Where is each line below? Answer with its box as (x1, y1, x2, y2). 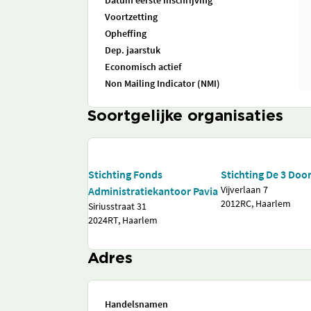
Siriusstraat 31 (88, 200, 146, 212)
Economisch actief (105, 60, 181, 73)
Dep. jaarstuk (105, 44, 160, 56)
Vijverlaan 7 (221, 183, 269, 196)
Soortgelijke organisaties (87, 110, 283, 124)
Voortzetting (105, 10, 158, 23)
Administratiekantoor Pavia (88, 184, 218, 198)
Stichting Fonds (88, 167, 162, 181)
